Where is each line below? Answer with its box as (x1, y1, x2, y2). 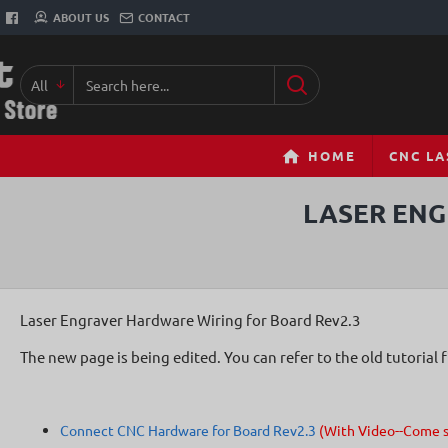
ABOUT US (53, 9, 109, 25)
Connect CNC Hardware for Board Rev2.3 (60, 421, 319, 439)
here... (20, 105, 58, 124)
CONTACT (138, 9, 190, 25)
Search (20, 84, 62, 103)
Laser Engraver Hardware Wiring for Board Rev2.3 (20, 310, 360, 329)
